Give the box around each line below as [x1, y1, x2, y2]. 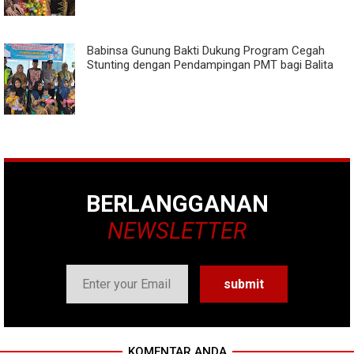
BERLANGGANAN [85, 190, 269, 217]
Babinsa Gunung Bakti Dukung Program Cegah [87, 43, 325, 58]
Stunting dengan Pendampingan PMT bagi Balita [87, 57, 333, 72]
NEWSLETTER [107, 217, 247, 244]
